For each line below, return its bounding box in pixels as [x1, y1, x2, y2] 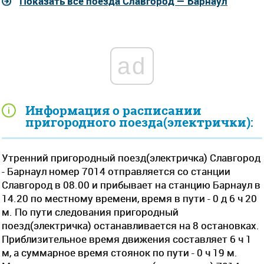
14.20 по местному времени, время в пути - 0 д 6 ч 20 [2, 191, 257, 205]
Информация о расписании [25, 101, 202, 119]
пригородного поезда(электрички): [25, 113, 253, 131]
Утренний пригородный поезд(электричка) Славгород [2, 150, 260, 164]
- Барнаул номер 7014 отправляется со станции [2, 164, 230, 178]
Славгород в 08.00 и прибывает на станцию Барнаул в [2, 177, 260, 192]
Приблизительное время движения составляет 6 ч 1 [2, 232, 252, 246]
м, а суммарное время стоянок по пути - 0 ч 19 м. [2, 245, 237, 259]
